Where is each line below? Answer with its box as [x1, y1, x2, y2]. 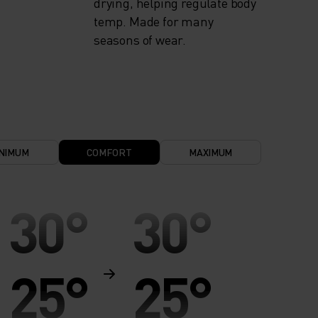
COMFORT [87, 146, 132, 159]
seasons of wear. [94, 31, 187, 48]
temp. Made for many [94, 13, 214, 30]
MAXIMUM [189, 146, 233, 159]
